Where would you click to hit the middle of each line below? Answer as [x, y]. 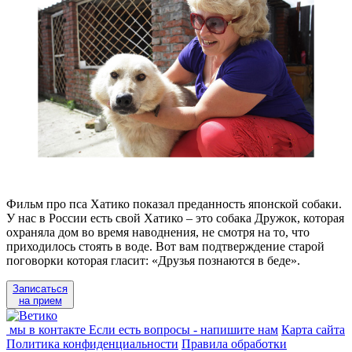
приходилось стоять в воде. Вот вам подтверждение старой [165, 246]
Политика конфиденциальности [92, 343]
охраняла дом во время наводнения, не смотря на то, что [158, 232]
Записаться [40, 288]
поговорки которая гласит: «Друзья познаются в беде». [153, 260]
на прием [40, 300]
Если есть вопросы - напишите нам [183, 329]
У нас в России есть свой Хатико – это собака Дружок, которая [175, 218]
